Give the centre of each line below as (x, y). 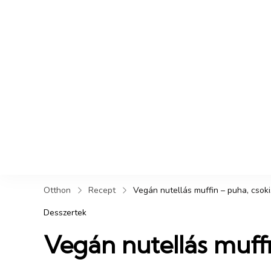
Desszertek (65, 213)
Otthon (57, 191)
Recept (102, 191)
